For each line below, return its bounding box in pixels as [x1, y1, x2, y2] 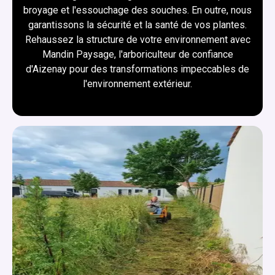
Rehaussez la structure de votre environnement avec [25, 33, 250, 45]
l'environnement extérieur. [83, 77, 192, 90]
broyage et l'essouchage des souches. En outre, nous [23, 4, 252, 16]
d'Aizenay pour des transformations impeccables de [26, 63, 249, 75]
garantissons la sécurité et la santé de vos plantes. [28, 18, 247, 31]
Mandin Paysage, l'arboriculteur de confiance [42, 48, 233, 60]
